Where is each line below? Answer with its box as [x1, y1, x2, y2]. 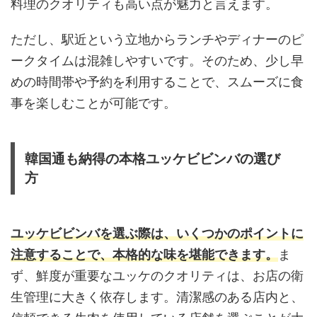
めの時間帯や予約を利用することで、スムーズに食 [11, 74, 304, 89]
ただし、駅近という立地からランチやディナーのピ [11, 31, 304, 47]
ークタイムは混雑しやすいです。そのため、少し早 [11, 52, 304, 68]
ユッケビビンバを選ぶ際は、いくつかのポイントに [11, 225, 304, 241]
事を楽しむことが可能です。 [11, 95, 176, 110]
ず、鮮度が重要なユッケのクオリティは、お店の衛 [11, 267, 304, 283]
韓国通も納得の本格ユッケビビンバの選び [25, 151, 280, 166]
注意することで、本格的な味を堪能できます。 [11, 246, 278, 262]
